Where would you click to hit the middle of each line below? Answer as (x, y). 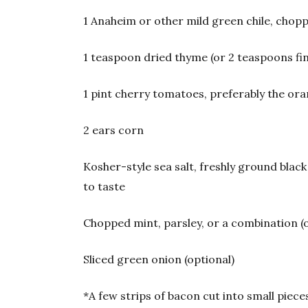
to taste (104, 186)
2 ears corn (114, 130)
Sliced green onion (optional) (159, 259)
